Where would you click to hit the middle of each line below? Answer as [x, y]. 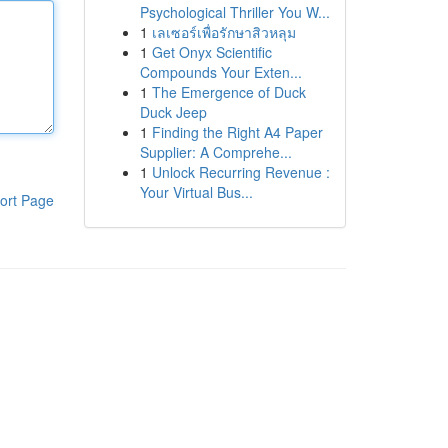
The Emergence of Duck [228, 92]
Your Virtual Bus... [196, 192]
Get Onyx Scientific [211, 52]
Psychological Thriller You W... [234, 12]
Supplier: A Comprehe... [215, 152]
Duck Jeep [173, 112]
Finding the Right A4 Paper [237, 132]
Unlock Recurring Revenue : [240, 172]
